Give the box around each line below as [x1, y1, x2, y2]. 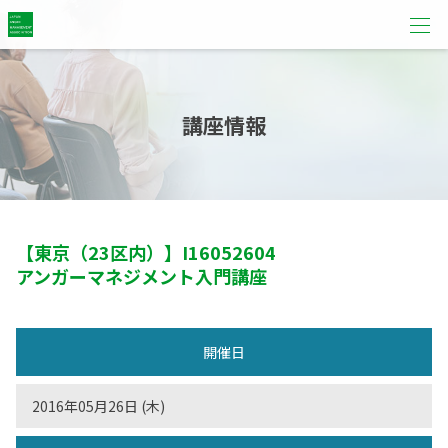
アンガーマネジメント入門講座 [16, 263, 267, 289]
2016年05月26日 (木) [32, 396, 165, 416]
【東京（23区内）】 [16, 239, 182, 265]
